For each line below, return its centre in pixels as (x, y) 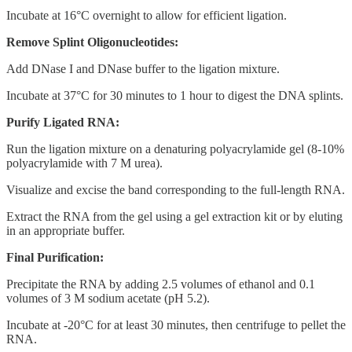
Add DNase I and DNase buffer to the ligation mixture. (143, 68)
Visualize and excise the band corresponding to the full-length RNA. (176, 189)
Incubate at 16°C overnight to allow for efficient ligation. (147, 15)
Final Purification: (55, 257)
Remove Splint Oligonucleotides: (92, 42)
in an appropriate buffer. (66, 230)
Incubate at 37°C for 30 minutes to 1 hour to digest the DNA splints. (175, 95)
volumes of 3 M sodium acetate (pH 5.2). (108, 298)
